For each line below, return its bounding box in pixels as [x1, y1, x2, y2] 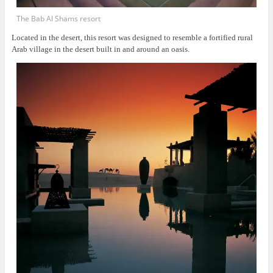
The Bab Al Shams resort [16, 13, 101, 24]
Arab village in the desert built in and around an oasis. [11, 44, 190, 54]
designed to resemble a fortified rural [132, 32, 253, 42]
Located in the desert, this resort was [11, 32, 130, 42]
